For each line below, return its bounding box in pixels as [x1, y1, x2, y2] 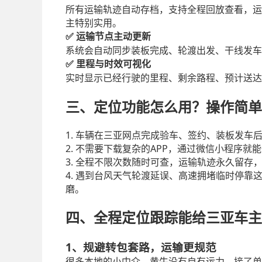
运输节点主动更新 [76, 31, 151, 42]
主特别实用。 [65, 18, 122, 28]
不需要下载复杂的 [75, 144, 150, 154]
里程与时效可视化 [76, 58, 151, 69]
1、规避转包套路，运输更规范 [65, 240, 216, 255]
